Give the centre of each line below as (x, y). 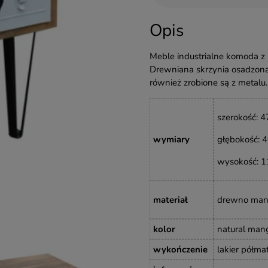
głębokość (237, 139)
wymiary (171, 139)
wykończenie (181, 249)
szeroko (232, 117)
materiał (170, 200)
